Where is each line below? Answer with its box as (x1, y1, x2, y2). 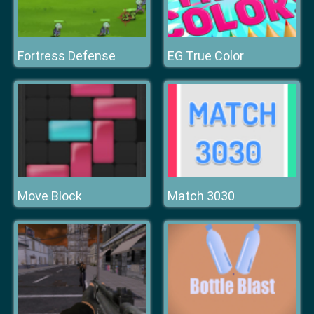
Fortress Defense (18, 48, 116, 63)
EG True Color (168, 48, 244, 63)
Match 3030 (168, 189, 235, 203)
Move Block (18, 189, 82, 203)
